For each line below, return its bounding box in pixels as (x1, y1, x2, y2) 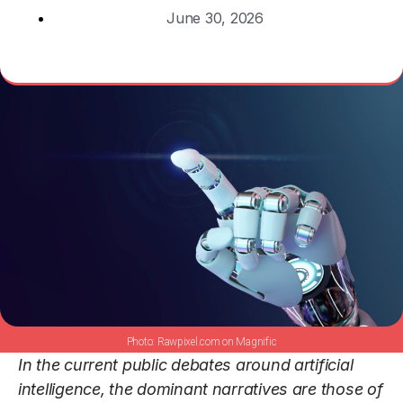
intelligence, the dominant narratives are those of (18, 380, 383, 399)
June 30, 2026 (166, 8, 264, 27)
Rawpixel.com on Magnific (157, 336, 277, 349)
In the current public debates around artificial (18, 355, 354, 375)
